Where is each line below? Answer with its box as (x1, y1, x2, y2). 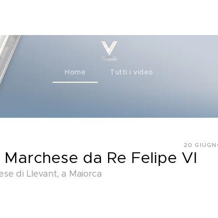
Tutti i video (110, 69, 153, 76)
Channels (21, 14, 53, 21)
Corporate (72, 14, 109, 21)
